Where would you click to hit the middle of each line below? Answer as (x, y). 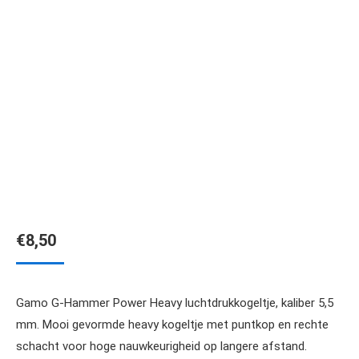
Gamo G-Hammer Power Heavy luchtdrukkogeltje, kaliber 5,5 (175, 303)
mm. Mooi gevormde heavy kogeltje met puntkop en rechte (172, 325)
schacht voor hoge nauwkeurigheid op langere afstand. (161, 346)
